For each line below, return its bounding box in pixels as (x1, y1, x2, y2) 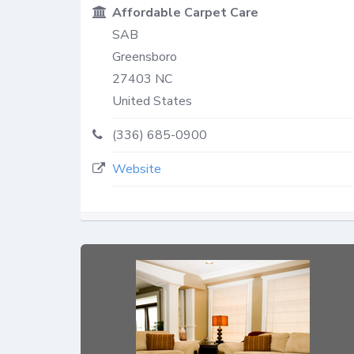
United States (112, 92, 192, 110)
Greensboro (112, 47, 177, 66)
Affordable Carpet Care (112, 3, 258, 21)
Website (112, 160, 161, 178)
